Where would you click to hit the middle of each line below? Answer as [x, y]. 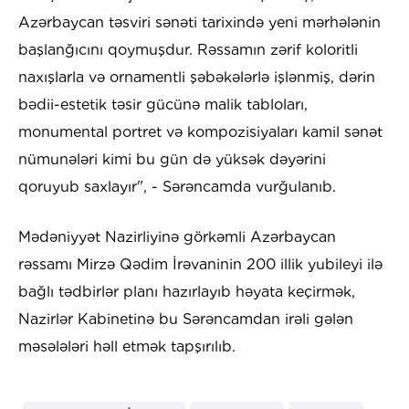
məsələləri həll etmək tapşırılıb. [127, 347]
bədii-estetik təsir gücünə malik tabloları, [163, 105]
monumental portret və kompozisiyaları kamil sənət [200, 132]
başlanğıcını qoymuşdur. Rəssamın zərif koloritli [188, 50]
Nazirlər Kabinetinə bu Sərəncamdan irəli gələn [186, 320]
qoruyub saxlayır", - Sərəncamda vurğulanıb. [177, 187]
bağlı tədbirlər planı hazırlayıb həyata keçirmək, [187, 292]
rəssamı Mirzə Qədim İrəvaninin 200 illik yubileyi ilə [200, 265]
